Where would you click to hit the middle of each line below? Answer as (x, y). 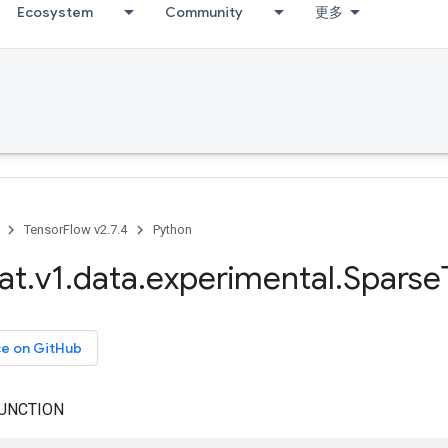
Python (172, 229)
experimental (240, 278)
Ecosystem (55, 12)
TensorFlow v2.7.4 (75, 229)
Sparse (392, 278)
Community (204, 12)
